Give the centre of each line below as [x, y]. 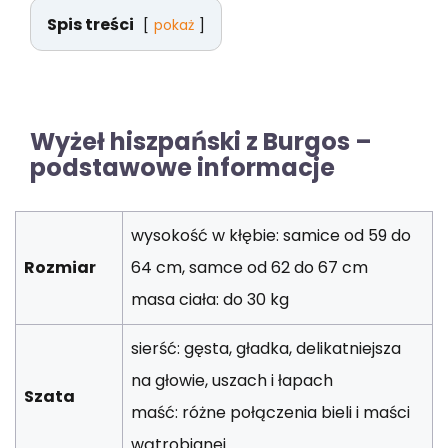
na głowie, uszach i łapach [232, 380]
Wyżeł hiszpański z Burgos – [201, 141]
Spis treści [90, 24]
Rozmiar [60, 267]
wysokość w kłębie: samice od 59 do [271, 235]
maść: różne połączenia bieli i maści [270, 412]
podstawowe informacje [182, 167]
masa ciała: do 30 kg [210, 299]
